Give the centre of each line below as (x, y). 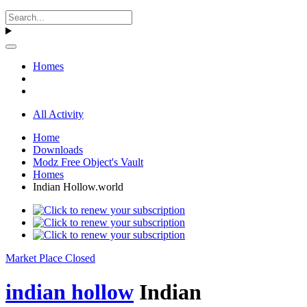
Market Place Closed (50, 258)
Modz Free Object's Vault (88, 162)
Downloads (58, 150)
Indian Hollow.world (78, 187)
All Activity (58, 114)
